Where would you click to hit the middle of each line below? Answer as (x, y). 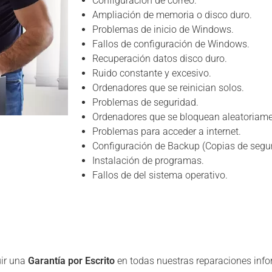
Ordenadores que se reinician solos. (168, 88)
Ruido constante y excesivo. (152, 73)
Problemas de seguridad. (145, 102)
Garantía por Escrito (71, 261)
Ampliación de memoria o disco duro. (172, 15)
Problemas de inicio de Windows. (163, 29)
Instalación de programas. (148, 161)
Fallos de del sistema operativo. (160, 175)
